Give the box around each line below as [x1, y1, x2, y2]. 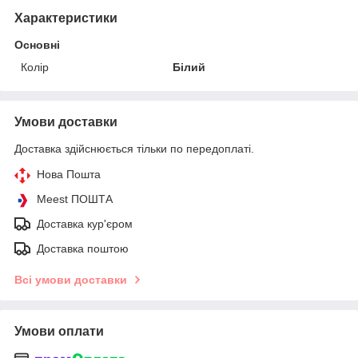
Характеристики [14, 10, 117, 25]
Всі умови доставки [14, 272, 127, 286]
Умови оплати [14, 324, 104, 338]
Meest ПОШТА [37, 192, 113, 205]
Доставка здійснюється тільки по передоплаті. [14, 141, 254, 155]
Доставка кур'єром [37, 217, 133, 230]
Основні [14, 38, 60, 51]
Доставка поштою [37, 241, 129, 255]
